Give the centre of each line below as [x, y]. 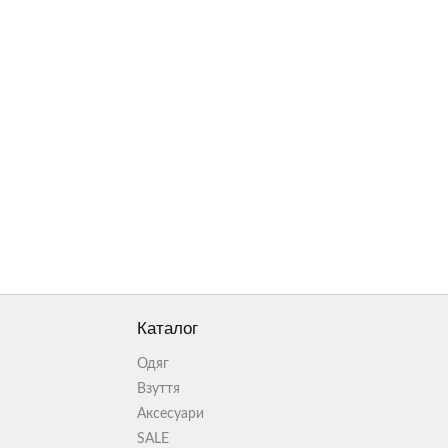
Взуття [158, 389]
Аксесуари [170, 414]
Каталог [167, 328]
